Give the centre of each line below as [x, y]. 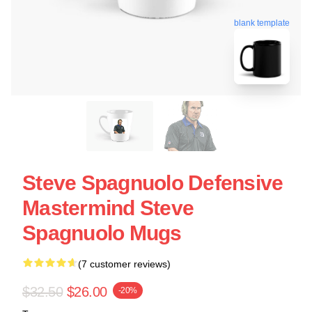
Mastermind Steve [108, 208]
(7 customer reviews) [124, 264]
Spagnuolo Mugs [102, 233]
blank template [262, 21]
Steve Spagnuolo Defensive [153, 183]
